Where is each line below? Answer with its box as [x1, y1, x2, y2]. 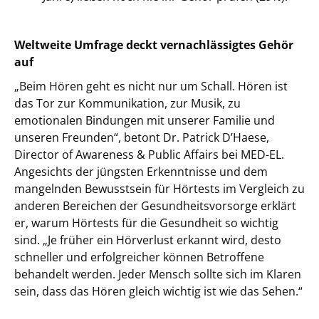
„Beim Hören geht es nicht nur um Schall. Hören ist [14, 78, 288, 94]
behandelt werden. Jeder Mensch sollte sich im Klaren [14, 266, 301, 282]
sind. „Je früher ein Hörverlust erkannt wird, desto [14, 232, 281, 248]
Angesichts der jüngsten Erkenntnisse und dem [14, 164, 268, 179]
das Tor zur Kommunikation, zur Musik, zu [14, 95, 241, 111]
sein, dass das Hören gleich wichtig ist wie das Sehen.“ [14, 283, 303, 299]
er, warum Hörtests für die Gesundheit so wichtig [14, 215, 278, 231]
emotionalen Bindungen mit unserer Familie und [14, 113, 275, 128]
